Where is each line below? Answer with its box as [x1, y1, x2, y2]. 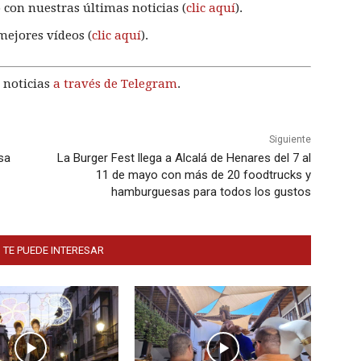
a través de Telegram [53, 77, 177, 92]
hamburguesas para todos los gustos [110, 185, 311, 200]
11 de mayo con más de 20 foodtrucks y [95, 168, 311, 183]
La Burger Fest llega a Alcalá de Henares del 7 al [56, 151, 311, 166]
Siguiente [268, 134, 311, 146]
